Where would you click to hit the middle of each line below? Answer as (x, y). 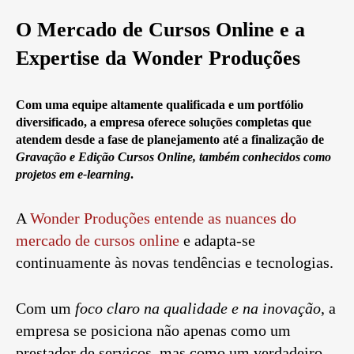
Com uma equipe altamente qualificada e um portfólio (160, 105)
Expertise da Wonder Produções (158, 58)
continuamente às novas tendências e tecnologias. (175, 263)
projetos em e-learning (73, 175)
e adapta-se (217, 241)
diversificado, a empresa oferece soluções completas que (164, 122)
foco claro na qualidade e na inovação (198, 309)
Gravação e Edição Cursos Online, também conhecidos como (173, 157)
